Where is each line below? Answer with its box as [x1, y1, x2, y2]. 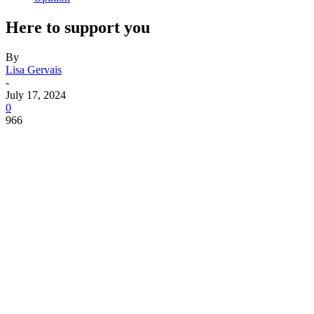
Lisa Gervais [6, 63, 62, 76]
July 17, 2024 [6, 88, 66, 101]
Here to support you [6, 18, 150, 36]
